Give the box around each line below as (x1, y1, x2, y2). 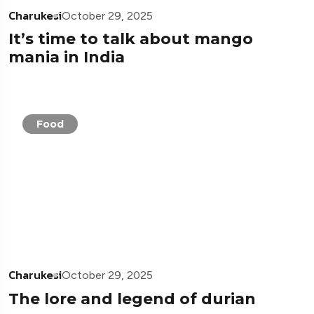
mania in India (8, 48, 125, 67)
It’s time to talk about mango (8, 29, 253, 49)
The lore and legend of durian (8, 289, 256, 309)
